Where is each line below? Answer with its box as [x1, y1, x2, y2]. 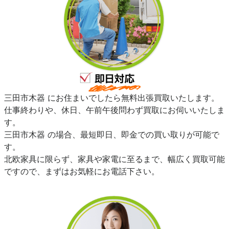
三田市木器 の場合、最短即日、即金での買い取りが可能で [4, 129, 219, 140]
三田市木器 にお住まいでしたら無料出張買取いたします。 [4, 93, 219, 103]
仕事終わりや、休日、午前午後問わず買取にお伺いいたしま [4, 105, 225, 116]
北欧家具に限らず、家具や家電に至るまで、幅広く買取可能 [4, 154, 225, 165]
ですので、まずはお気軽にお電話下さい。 [4, 166, 159, 177]
